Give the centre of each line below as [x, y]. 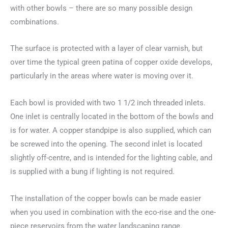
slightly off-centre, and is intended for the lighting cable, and [111, 158]
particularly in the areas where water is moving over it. [102, 76]
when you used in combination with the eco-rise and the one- [113, 212]
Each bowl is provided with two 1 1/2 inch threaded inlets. [108, 103]
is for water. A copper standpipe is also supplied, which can [111, 130]
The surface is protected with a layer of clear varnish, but [106, 49]
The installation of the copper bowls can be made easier [106, 198]
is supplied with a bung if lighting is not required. [92, 172]
